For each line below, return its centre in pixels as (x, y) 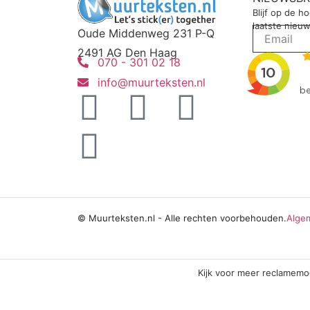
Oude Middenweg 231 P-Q (146, 33)
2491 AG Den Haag (127, 52)
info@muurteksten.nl (152, 82)
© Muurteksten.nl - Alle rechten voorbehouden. (182, 218)
